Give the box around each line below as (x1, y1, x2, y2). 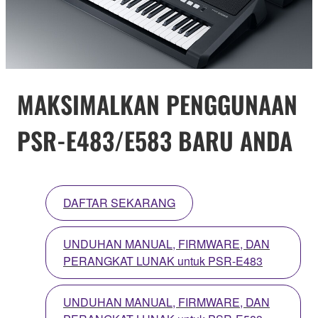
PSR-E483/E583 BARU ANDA (17, 121, 292, 158)
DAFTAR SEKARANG (63, 194, 175, 212)
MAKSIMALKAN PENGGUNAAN (17, 85, 297, 122)
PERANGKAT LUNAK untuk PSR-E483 (63, 253, 263, 270)
